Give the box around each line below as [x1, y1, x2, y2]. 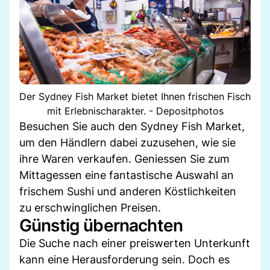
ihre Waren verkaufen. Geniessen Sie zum [19, 152, 230, 165]
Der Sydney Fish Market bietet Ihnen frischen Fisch [19, 90, 251, 102]
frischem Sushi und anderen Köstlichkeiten [19, 184, 236, 198]
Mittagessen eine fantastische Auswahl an [19, 168, 234, 181]
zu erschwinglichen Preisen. [19, 201, 161, 214]
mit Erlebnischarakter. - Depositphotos [46, 104, 224, 117]
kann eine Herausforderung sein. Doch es [19, 253, 230, 266]
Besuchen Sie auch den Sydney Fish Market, [19, 119, 245, 133]
